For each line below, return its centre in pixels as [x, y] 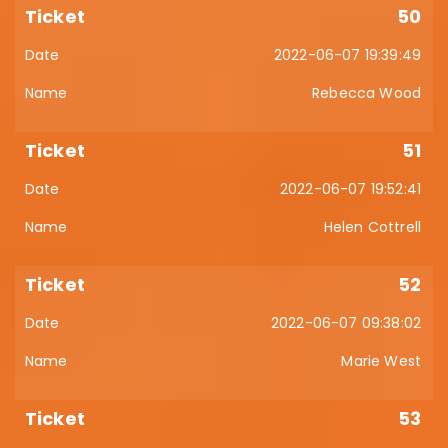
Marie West [381, 361]
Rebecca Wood [366, 93]
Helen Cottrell [372, 227]
